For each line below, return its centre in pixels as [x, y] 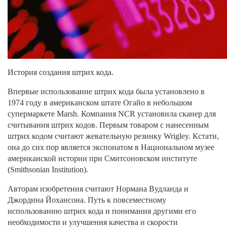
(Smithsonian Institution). [48, 170]
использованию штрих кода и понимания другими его [102, 211]
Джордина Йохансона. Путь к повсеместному [87, 200]
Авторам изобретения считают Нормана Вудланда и [98, 189]
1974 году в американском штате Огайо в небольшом [100, 103]
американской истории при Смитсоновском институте [102, 159]
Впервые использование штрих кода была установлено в [106, 92]
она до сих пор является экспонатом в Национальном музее [111, 147]
